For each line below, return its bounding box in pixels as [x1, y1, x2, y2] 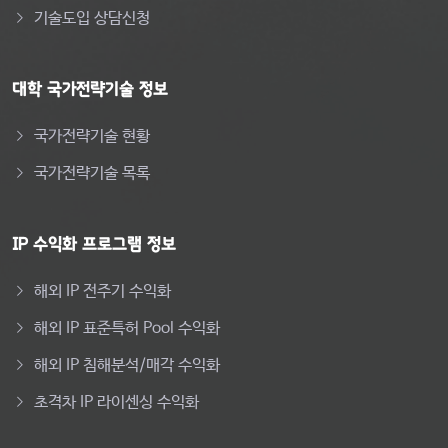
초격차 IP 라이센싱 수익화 [34, 393, 199, 413]
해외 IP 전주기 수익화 [34, 282, 171, 302]
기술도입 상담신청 [34, 9, 150, 29]
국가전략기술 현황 [34, 127, 150, 147]
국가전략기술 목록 [34, 164, 150, 184]
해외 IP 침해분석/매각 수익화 [34, 356, 220, 376]
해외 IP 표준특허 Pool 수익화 [34, 319, 220, 339]
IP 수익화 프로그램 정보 [12, 235, 176, 254]
